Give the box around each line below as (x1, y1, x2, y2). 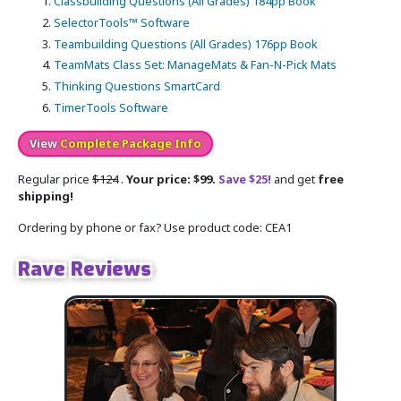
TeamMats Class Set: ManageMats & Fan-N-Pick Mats (54, 56, 337, 73)
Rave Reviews (18, 256, 151, 283)
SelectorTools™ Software (54, 13, 190, 30)
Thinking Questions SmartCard (54, 78, 220, 95)
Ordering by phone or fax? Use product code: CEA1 (18, 219, 292, 236)
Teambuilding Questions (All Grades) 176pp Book (54, 35, 318, 52)
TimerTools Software (54, 99, 168, 116)
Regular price (18, 171, 92, 188)
